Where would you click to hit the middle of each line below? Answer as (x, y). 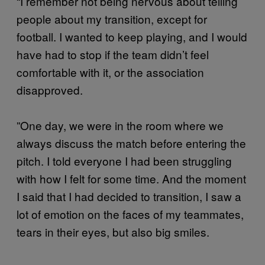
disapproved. (50, 90)
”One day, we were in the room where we (120, 125)
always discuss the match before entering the (131, 143)
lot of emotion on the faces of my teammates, (130, 214)
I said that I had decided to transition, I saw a (129, 196)
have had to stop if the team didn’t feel (113, 54)
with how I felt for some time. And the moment (131, 179)
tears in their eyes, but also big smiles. (114, 232)
